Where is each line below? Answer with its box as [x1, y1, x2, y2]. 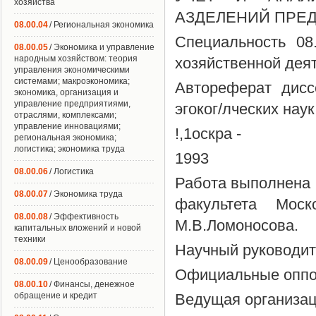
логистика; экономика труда [14, 144, 125, 154]
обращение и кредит [14, 291, 97, 300]
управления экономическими [14, 65, 130, 75]
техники [14, 234, 46, 244]
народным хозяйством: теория [14, 54, 138, 63]
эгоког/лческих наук [175, 100, 315, 118]
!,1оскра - [175, 125, 241, 142]
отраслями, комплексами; [14, 110, 116, 120]
